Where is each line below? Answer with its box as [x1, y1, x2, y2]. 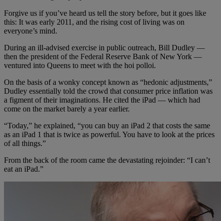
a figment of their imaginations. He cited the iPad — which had [4, 95, 200, 104]
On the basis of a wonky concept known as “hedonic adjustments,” [4, 77, 212, 86]
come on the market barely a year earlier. [4, 104, 130, 113]
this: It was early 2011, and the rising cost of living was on [4, 17, 184, 26]
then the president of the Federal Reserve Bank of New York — [4, 52, 202, 61]
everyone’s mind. [4, 26, 57, 35]
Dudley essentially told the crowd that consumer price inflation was [4, 86, 213, 95]
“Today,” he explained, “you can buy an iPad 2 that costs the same [4, 121, 210, 130]
